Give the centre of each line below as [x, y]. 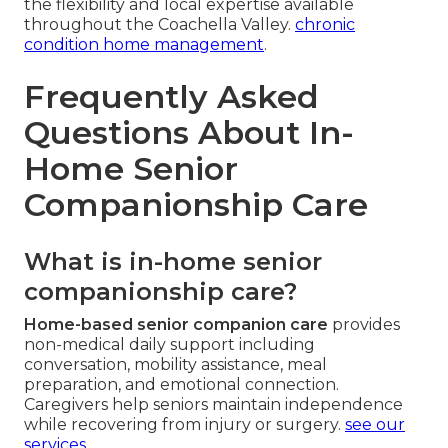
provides [364, 324]
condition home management [144, 44]
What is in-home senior [173, 261]
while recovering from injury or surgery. [184, 424]
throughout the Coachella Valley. [159, 24]
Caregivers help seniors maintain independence [213, 404]
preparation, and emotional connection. [181, 384]
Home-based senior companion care [176, 324]
